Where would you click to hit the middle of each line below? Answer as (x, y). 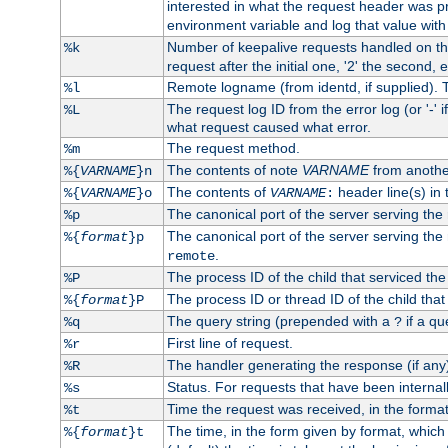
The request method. (233, 147)
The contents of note (234, 169)
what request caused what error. (268, 126)
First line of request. (229, 342)
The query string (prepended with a (280, 320)
